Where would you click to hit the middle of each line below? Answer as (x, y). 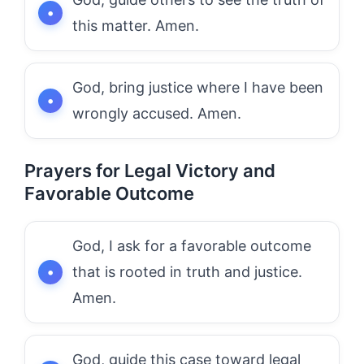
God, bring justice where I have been (198, 87)
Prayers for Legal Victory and (150, 170)
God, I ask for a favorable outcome (192, 245)
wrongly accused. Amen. (157, 113)
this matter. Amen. (136, 25)
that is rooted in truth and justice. (187, 271)
